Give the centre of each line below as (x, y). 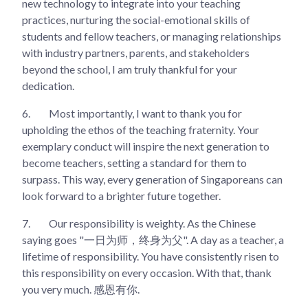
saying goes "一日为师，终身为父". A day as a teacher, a (153, 239)
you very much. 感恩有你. (81, 289)
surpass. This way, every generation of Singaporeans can (152, 179)
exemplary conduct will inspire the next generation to (146, 146)
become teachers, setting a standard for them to (134, 162)
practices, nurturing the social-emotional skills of (136, 19)
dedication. (48, 85)
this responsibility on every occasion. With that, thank (147, 272)
